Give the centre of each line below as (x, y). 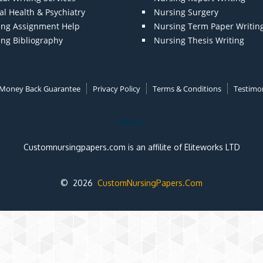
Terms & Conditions (187, 89)
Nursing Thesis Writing (199, 41)
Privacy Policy (116, 89)
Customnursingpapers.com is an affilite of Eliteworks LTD (131, 147)
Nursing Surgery (186, 12)
